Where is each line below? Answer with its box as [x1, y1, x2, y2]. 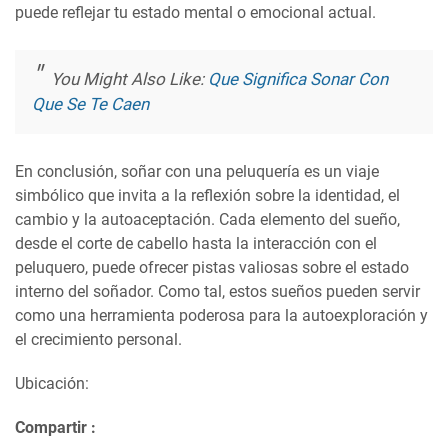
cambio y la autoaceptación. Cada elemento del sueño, [15, 209, 400, 229]
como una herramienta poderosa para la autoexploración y [15, 305, 428, 325]
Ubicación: [15, 373, 89, 393]
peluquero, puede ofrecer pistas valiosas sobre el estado [15, 257, 409, 277]
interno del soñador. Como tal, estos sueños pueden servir [15, 281, 420, 301]
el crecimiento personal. [15, 329, 182, 349]
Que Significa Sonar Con [208, 69, 388, 90]
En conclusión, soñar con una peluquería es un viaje [15, 161, 379, 181]
